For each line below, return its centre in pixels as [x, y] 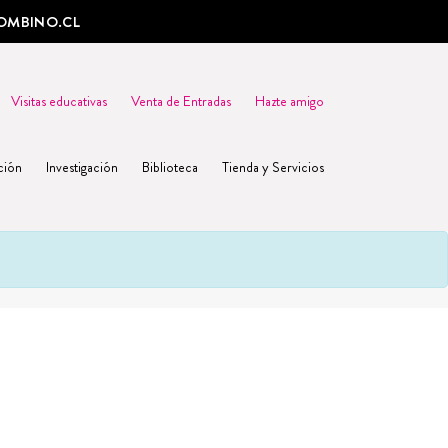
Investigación [81, 167]
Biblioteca [169, 167]
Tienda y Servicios [272, 167]
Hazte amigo [289, 101]
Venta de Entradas [180, 101]
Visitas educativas [58, 101]
